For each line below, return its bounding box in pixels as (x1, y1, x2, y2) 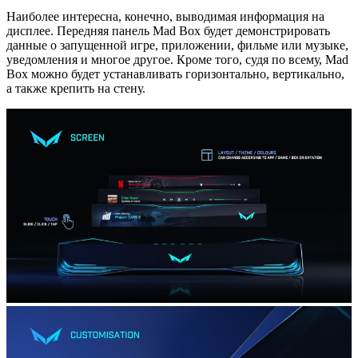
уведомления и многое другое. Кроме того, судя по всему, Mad (6, 52, 348, 66)
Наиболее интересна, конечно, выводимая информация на (6, 9, 324, 23)
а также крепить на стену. (6, 81, 145, 95)
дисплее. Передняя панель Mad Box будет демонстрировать (6, 23, 330, 38)
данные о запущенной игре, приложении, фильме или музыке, (6, 38, 348, 52)
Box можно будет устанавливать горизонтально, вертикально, (6, 66, 344, 81)
